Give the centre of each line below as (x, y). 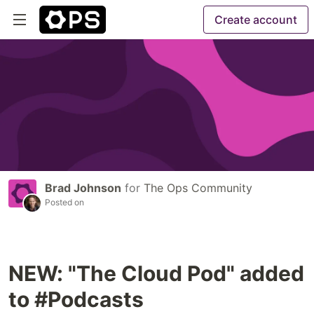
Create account (256, 20)
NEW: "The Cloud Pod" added (156, 274)
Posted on (64, 203)
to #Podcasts (76, 300)
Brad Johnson (83, 188)
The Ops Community (198, 188)
